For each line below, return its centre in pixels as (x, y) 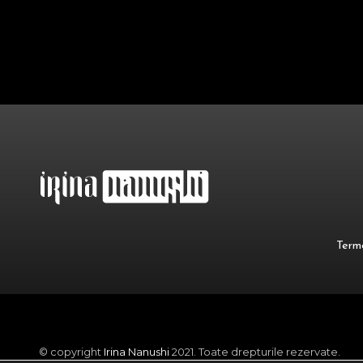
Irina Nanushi (137, 352)
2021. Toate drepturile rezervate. (255, 352)
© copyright (71, 352)
